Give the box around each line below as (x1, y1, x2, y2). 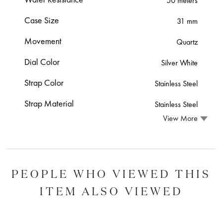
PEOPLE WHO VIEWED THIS (11, 166, 211, 181)
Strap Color (24, 76, 64, 88)
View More (163, 113, 198, 124)
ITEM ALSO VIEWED (39, 183, 183, 198)
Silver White (161, 57, 198, 68)
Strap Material (24, 97, 74, 109)
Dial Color (24, 55, 60, 67)
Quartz (176, 36, 198, 47)
